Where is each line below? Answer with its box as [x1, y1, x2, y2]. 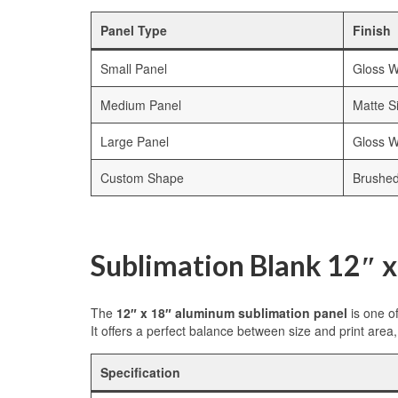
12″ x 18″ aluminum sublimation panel [116, 304, 347, 322]
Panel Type [100, 21, 167, 40]
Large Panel [100, 132, 169, 151]
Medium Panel [100, 96, 181, 115]
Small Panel [100, 60, 167, 78]
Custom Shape [100, 169, 184, 187]
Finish [353, 21, 391, 40]
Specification [100, 363, 180, 382]
